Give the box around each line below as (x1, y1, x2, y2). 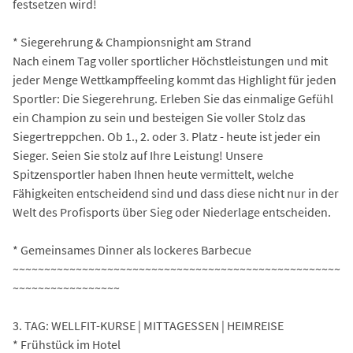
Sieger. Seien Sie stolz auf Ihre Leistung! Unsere (13, 147, 263, 164)
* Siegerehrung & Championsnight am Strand (13, 34, 251, 50)
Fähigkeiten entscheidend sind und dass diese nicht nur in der (13, 185, 339, 202)
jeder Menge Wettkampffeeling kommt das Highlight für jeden (13, 72, 336, 88)
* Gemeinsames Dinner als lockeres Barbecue (13, 242, 251, 258)
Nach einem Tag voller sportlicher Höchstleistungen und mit (13, 53, 328, 69)
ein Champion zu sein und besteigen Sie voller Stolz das (13, 110, 306, 126)
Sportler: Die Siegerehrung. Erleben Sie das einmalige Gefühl (13, 91, 333, 107)
